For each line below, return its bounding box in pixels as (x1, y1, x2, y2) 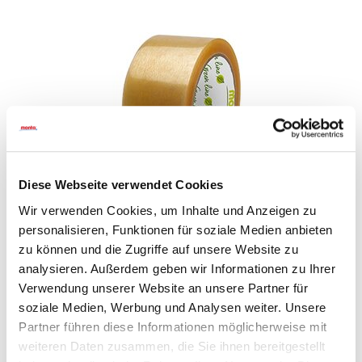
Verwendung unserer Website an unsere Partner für (19, 280, 308, 295)
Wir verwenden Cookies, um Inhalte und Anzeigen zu (19, 203, 317, 217)
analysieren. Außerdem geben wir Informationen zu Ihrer (19, 261, 335, 276)
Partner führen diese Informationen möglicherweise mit (19, 319, 327, 334)
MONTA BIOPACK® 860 (89, 211, 273, 228)
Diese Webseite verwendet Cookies (19, 178, 223, 192)
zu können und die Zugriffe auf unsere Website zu (19, 242, 298, 256)
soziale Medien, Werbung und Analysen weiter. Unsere (19, 300, 326, 314)
